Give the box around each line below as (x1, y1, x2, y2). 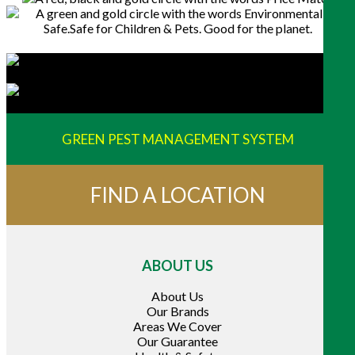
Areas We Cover (133, 319, 222, 334)
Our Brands (146, 303, 209, 319)
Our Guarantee (137, 334, 218, 349)
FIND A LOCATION (90, 182, 265, 208)
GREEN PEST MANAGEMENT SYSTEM (61, 131, 294, 148)
